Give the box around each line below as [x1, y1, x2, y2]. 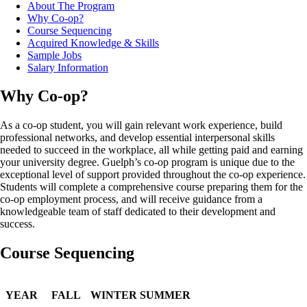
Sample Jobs [27, 49, 82, 61]
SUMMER [140, 289, 191, 302]
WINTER [90, 289, 137, 302]
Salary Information [27, 61, 108, 73]
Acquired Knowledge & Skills [27, 36, 159, 49]
